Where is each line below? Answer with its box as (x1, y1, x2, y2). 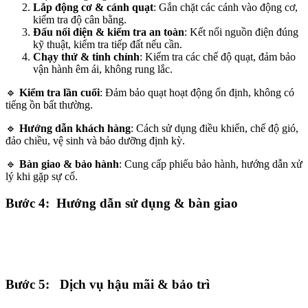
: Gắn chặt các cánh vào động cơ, (153, 1, 298, 14)
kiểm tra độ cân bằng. (33, 14, 126, 26)
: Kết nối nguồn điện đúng (184, 26, 298, 38)
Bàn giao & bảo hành (19, 158, 119, 170)
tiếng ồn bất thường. (5, 99, 93, 111)
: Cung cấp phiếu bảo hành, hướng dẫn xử (119, 158, 302, 170)
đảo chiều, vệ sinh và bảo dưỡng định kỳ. (5, 135, 185, 147)
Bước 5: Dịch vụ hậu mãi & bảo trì (5, 277, 210, 292)
